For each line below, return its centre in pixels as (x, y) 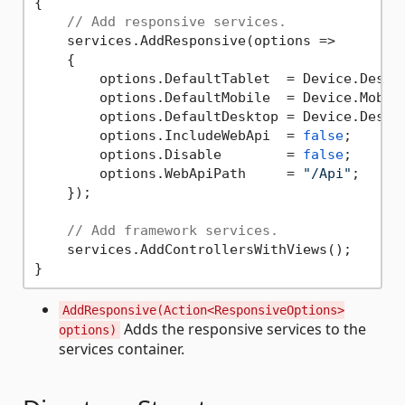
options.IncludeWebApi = (168, 135)
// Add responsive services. (176, 21)
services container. (122, 349)
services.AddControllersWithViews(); (193, 249)
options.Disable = (168, 154)
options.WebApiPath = (168, 173)
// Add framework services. (172, 230)
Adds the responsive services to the (243, 330)
